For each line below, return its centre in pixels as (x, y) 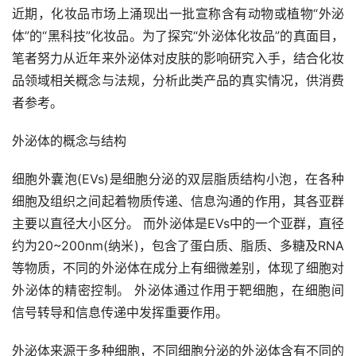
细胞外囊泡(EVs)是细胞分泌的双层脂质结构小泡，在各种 (178, 178)
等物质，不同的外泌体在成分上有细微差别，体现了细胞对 (178, 267)
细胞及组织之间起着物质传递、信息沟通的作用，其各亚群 (178, 201)
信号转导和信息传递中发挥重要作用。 (120, 312)
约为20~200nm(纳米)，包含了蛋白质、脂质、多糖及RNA (178, 245)
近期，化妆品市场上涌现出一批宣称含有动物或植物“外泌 (178, 13)
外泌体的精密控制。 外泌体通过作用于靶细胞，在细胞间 (178, 290)
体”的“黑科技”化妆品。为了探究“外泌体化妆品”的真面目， (178, 35)
